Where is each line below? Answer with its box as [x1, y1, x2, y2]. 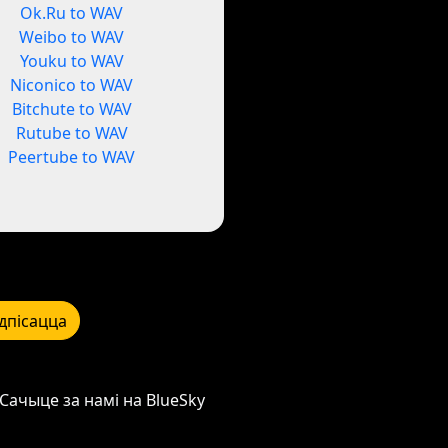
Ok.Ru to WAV [20, 2, 124, 25]
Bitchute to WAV [11, 98, 132, 121]
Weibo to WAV [19, 26, 125, 49]
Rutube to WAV [15, 122, 128, 145]
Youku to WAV [19, 50, 124, 73]
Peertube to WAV [8, 146, 136, 169]
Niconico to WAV [10, 74, 134, 97]
